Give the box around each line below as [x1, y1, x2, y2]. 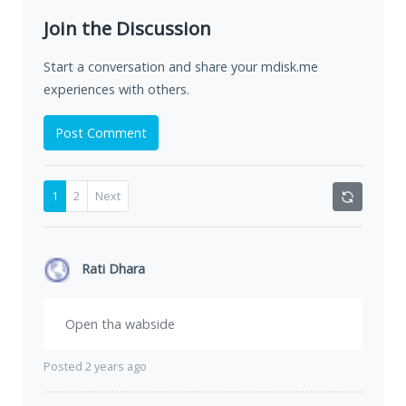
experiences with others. [43, 81, 189, 99]
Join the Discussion [43, 15, 211, 42]
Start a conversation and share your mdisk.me [43, 58, 318, 76]
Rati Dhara [82, 260, 145, 278]
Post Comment [55, 124, 147, 142]
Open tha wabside [65, 315, 175, 333]
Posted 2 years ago [43, 359, 147, 375]
